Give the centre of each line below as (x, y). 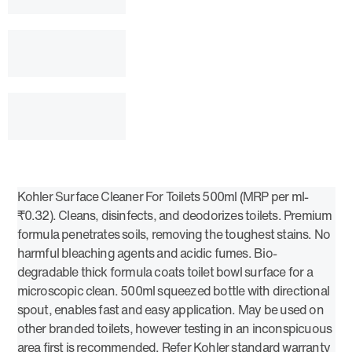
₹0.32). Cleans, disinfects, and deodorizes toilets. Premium (174, 216)
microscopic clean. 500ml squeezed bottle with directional (173, 291)
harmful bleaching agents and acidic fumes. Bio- (147, 253)
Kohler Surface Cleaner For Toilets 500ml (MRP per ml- (163, 197)
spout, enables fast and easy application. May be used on (170, 310)
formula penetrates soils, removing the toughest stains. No (174, 235)
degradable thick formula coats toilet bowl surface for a (165, 272)
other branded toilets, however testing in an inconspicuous (174, 329)
